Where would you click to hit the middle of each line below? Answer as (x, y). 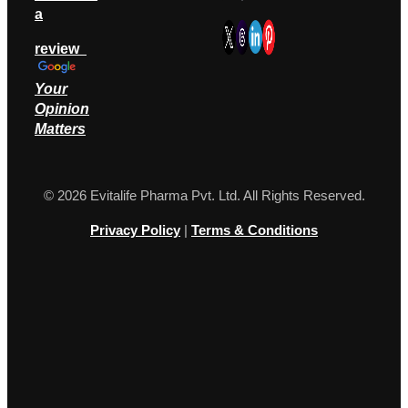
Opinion (62, 108)
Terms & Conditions (255, 230)
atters (66, 128)
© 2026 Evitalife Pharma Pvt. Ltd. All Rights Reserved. (204, 196)
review (61, 48)
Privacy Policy (135, 230)
